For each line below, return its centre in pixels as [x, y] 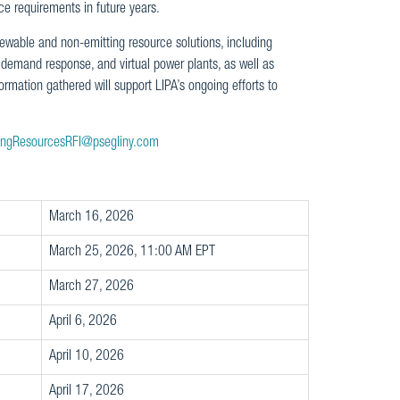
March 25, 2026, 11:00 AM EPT [132, 253]
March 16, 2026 [91, 218]
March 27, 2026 [91, 287]
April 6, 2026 [83, 322]
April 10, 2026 [86, 357]
